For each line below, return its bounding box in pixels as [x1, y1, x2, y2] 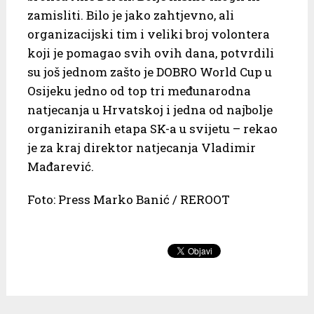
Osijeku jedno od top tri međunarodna [27, 83, 251, 100]
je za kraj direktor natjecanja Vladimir [27, 139, 256, 156]
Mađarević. [27, 158, 94, 175]
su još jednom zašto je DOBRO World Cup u [27, 64, 272, 81]
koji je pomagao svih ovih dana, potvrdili [27, 45, 274, 62]
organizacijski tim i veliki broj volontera [27, 26, 270, 43]
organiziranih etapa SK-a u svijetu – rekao [27, 121, 278, 137]
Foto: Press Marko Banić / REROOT [27, 191, 230, 208]
